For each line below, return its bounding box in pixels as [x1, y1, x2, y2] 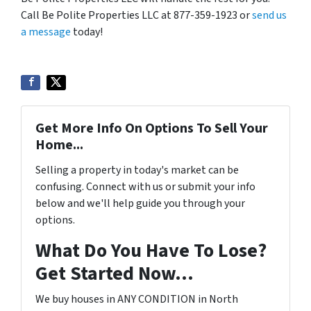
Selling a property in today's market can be [35, 162, 239, 178]
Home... [35, 135, 83, 155]
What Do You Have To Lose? [35, 237, 267, 264]
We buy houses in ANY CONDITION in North [35, 292, 238, 307]
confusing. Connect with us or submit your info [35, 179, 255, 194]
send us [252, 8, 287, 23]
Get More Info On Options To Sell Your [35, 119, 268, 138]
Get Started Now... [35, 260, 194, 287]
